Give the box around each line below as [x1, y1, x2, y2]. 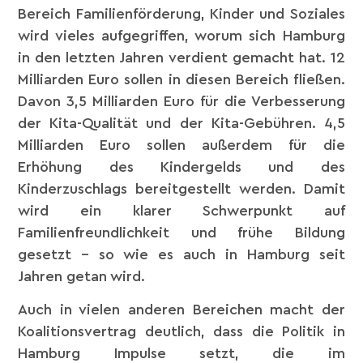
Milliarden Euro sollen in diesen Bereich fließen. [18, 71, 345, 87]
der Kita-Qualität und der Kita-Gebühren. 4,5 [18, 115, 345, 130]
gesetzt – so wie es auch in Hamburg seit [18, 246, 345, 262]
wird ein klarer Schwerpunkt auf [18, 203, 345, 218]
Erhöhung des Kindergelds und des [18, 159, 345, 174]
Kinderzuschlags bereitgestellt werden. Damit [18, 181, 345, 196]
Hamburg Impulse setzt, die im [18, 346, 345, 361]
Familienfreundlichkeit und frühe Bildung [18, 224, 345, 240]
